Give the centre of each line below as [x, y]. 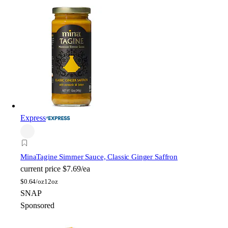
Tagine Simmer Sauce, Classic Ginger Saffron [107, 156]
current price [40, 168]
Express [33, 118]
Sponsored [37, 205]
